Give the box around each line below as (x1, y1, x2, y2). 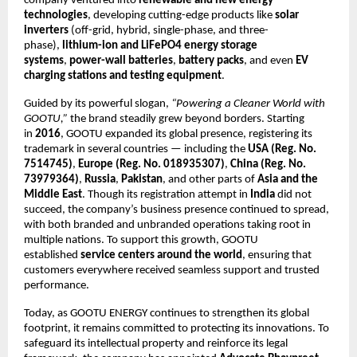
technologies (24, 9, 88, 22)
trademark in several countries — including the (24, 143, 248, 155)
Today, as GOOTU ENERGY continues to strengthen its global (24, 307, 309, 320)
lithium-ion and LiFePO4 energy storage (62, 39, 257, 52)
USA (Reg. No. (248, 143, 316, 155)
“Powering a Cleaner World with (171, 97, 325, 110)
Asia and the (257, 173, 318, 186)
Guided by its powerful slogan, (24, 97, 171, 110)
